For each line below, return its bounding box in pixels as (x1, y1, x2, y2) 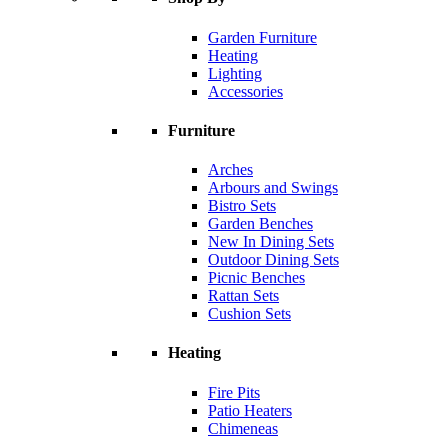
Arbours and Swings (208, 179, 338, 197)
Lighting (208, 64, 262, 82)
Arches (208, 161, 253, 179)
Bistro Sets (208, 197, 276, 215)
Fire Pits (208, 383, 260, 401)
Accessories (208, 82, 283, 100)
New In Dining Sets (208, 233, 334, 251)
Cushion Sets (208, 305, 291, 323)
